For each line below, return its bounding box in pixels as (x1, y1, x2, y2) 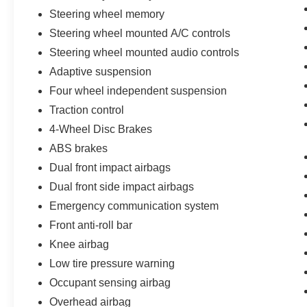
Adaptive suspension (49, 66, 152, 78)
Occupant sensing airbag (49, 277, 171, 289)
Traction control (49, 104, 125, 116)
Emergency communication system (49, 200, 219, 212)
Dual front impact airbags (49, 162, 171, 174)
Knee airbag (49, 238, 110, 251)
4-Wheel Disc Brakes (49, 123, 153, 136)
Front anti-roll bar (49, 219, 133, 232)
